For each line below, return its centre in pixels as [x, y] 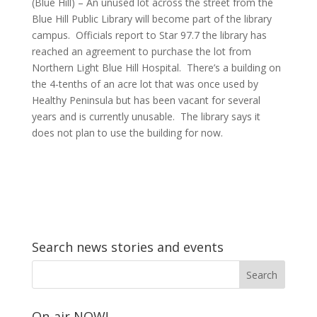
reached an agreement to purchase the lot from [141, 51]
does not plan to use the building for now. [127, 133]
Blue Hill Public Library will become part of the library [151, 19]
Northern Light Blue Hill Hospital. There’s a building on [156, 68]
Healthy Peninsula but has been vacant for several [146, 100]
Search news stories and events [127, 247]
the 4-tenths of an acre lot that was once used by [145, 84]
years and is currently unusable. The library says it [146, 116]
